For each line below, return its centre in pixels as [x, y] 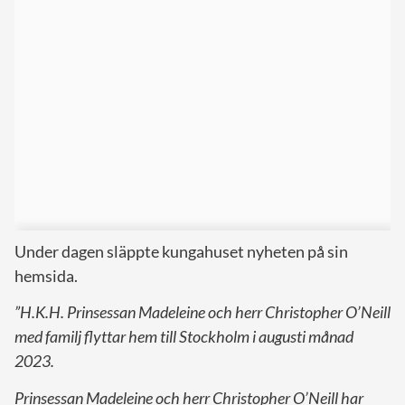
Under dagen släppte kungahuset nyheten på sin [181, 252]
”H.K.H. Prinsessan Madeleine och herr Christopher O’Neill [202, 312]
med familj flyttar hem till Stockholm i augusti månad [184, 337]
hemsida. [46, 276]
